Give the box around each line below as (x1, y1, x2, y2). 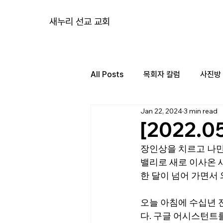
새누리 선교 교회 (49, 16, 111, 28)
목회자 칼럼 (143, 70, 180, 79)
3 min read (184, 106, 218, 115)
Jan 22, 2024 (140, 106, 182, 115)
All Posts (91, 70, 123, 79)
